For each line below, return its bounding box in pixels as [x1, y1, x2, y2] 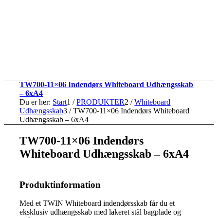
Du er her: [19, 98, 51, 106]
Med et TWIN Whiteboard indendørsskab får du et [19, 199, 175, 208]
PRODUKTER [76, 98, 125, 106]
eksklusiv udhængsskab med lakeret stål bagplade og [19, 208, 182, 217]
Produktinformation [19, 179, 101, 190]
